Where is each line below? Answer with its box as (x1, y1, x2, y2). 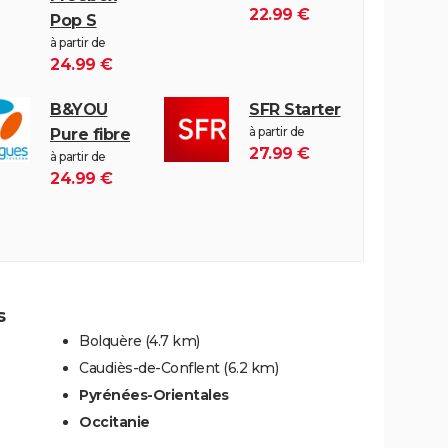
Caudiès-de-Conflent (79, 358, 220, 377)
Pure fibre (50, 124, 130, 144)
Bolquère (79, 331, 141, 350)
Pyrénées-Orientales (79, 385, 229, 404)
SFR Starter (249, 99, 341, 119)
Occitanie (79, 412, 150, 431)
